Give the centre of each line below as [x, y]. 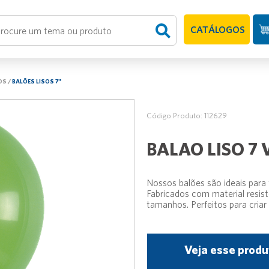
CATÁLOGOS [217, 29]
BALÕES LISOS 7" [37, 81]
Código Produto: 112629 [187, 116]
